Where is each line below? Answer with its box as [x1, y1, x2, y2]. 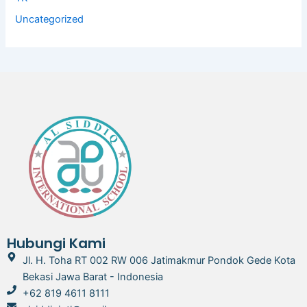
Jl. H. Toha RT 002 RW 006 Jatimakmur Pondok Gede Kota [22, 254, 295, 267]
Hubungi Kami [7, 234, 106, 254]
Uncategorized [15, 13, 84, 26]
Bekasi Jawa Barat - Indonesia [22, 271, 163, 284]
